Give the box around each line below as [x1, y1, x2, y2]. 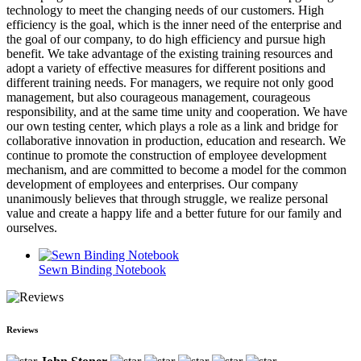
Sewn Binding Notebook [39, 262, 166, 276]
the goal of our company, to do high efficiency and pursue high [6, 31, 326, 46]
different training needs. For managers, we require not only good [6, 75, 334, 89]
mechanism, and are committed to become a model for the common [6, 162, 346, 176]
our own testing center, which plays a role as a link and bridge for [6, 118, 338, 133]
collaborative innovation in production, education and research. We [6, 133, 346, 147]
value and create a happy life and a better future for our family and [6, 205, 342, 220]
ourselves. [6, 220, 57, 234]
